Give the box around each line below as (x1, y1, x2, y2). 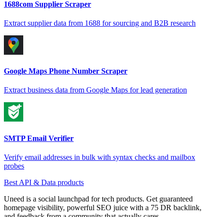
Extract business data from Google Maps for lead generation (4, 86, 187, 94)
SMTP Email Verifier (4, 134, 74, 142)
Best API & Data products (4, 178, 84, 186)
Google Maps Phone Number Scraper (4, 67, 127, 76)
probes (4, 161, 24, 170)
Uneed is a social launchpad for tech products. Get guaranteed (4, 194, 193, 203)
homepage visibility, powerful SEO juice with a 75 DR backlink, (4, 203, 201, 212)
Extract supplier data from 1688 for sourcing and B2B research (4, 18, 196, 27)
